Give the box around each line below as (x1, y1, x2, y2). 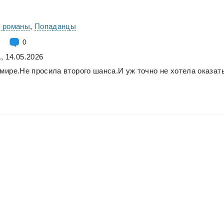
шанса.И (92, 66, 124, 75)
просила (31, 66, 61, 75)
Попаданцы (34, 21, 76, 30)
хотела (170, 66, 196, 75)
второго (63, 66, 91, 75)
